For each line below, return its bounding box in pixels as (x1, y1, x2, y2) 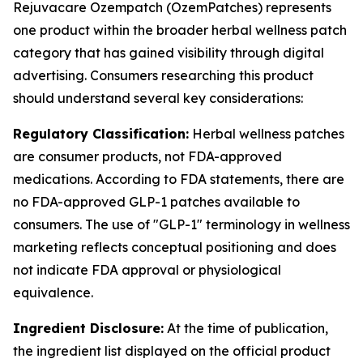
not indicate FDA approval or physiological (13, 262, 281, 278)
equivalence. (13, 284, 93, 301)
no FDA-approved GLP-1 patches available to (13, 194, 300, 210)
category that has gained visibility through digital (13, 45, 324, 61)
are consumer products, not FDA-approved (13, 148, 282, 164)
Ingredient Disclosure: (13, 320, 164, 336)
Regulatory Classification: (13, 126, 189, 142)
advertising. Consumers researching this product (13, 67, 314, 83)
